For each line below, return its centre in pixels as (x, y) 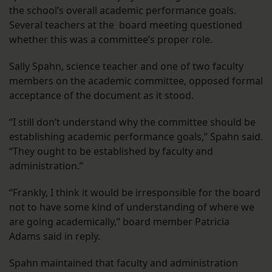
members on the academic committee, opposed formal (136, 81)
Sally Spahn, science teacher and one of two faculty (126, 66)
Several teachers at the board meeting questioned (126, 25)
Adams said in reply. (55, 236)
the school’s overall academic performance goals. (123, 11)
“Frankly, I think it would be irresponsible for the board (135, 193)
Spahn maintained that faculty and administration (124, 263)
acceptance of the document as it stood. (101, 96)
